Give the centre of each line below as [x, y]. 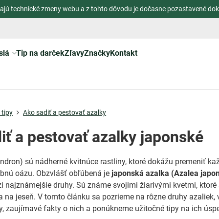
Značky [97, 53]
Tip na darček [40, 53]
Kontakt [123, 53]
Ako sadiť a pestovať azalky [65, 112]
